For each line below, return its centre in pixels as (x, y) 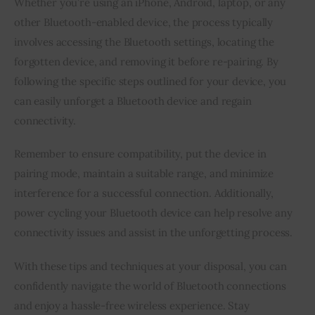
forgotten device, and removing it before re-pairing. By (146, 61)
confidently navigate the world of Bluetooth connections (150, 285)
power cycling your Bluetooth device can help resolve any (153, 213)
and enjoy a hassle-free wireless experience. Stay (132, 305)
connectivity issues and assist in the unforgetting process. (154, 233)
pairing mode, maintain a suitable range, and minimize (144, 174)
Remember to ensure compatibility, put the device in (140, 154)
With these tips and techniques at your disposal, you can (150, 266)
